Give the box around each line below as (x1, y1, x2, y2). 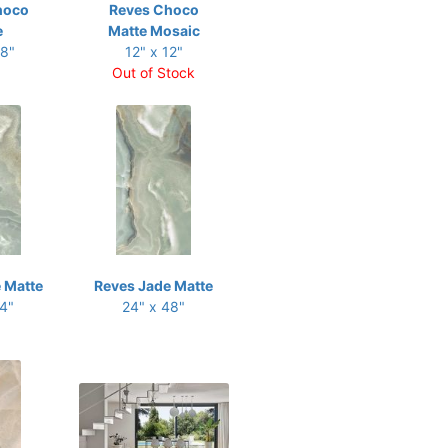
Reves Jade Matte (94, 277, 213, 294)
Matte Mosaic (107, 22, 200, 39)
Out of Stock (112, 64, 195, 81)
